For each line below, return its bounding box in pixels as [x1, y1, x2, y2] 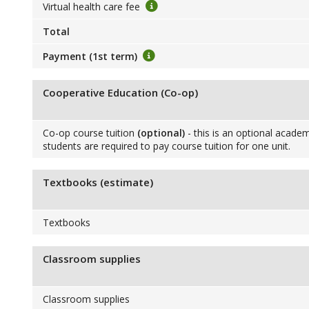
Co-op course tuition [42, 126, 137, 139]
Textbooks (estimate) [42, 175, 153, 189]
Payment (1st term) [42, 50, 140, 63]
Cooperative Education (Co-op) [42, 86, 198, 99]
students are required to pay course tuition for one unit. [42, 139, 290, 152]
